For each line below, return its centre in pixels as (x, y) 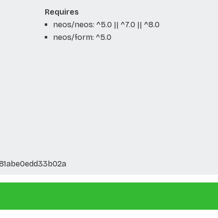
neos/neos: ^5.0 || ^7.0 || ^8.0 (106, 24)
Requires (62, 12)
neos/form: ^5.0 (82, 37)
